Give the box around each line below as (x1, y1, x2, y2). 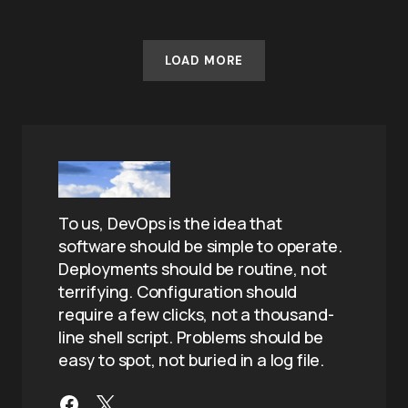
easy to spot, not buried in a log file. (58, 349, 324, 371)
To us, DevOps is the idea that (58, 212, 282, 234)
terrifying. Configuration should (58, 280, 298, 302)
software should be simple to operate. (58, 235, 342, 257)
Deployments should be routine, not (58, 258, 327, 280)
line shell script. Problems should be (58, 326, 323, 348)
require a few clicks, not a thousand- (58, 303, 334, 325)
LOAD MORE (165, 53, 243, 68)
